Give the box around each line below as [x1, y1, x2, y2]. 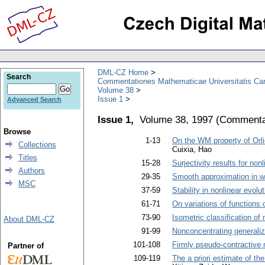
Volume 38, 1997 [140, 113, 213, 125]
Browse [4, 127, 31, 136]
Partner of [7, 241, 44, 250]
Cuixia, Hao [172, 145, 212, 154]
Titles [18, 153, 37, 162]
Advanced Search [7, 96, 62, 103]
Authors [18, 166, 45, 175]
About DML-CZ [4, 215, 54, 224]
